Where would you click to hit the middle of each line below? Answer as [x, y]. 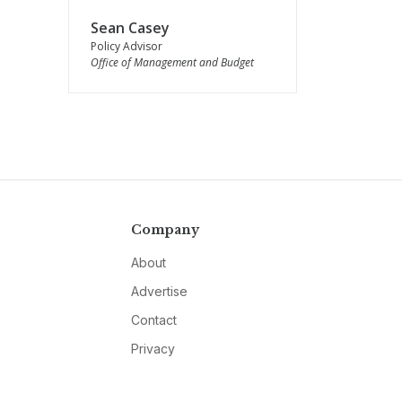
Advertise [159, 291]
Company [165, 230]
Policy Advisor [127, 46]
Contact [153, 320]
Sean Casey [130, 28]
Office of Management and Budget [172, 62]
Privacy [153, 349]
